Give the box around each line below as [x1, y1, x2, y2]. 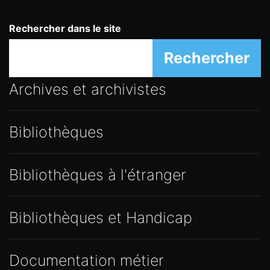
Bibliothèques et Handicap [9, 209, 192, 227]
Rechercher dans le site [9, 22, 121, 35]
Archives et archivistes [9, 80, 166, 99]
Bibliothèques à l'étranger [9, 166, 186, 184]
